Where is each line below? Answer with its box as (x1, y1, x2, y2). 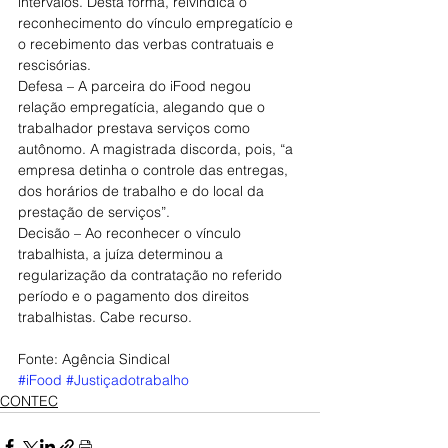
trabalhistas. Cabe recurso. (18, 308, 192, 326)
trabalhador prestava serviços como (18, 119, 254, 137)
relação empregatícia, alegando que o (18, 98, 269, 116)
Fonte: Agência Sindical (18, 350, 170, 368)
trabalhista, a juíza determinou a (18, 245, 227, 263)
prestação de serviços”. (18, 203, 170, 221)
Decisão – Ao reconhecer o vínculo (18, 224, 245, 242)
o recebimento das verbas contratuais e (18, 35, 278, 53)
